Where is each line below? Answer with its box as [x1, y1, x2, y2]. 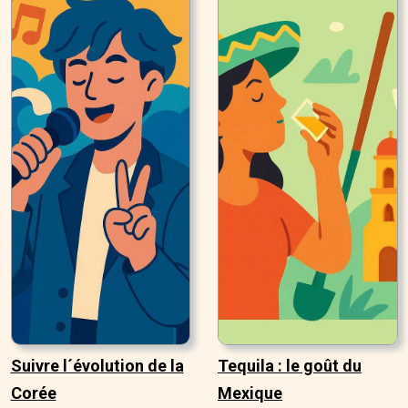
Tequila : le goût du [218, 356, 362, 376]
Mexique [218, 383, 282, 403]
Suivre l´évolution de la [10, 356, 184, 376]
